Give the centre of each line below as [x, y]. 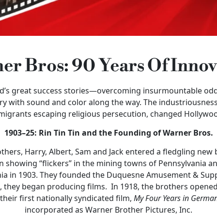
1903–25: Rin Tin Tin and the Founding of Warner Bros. [108, 132]
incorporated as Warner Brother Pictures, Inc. [108, 209]
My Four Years [157, 198]
